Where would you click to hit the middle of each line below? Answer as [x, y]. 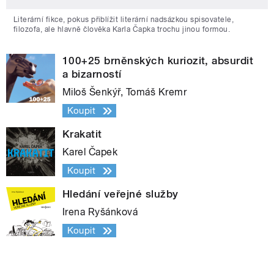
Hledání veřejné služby [120, 194]
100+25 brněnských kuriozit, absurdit [158, 61]
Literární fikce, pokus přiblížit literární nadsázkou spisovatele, [124, 20]
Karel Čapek [90, 152]
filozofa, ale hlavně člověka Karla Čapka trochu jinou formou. [122, 30]
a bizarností [92, 74]
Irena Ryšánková [100, 212]
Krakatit [82, 134]
